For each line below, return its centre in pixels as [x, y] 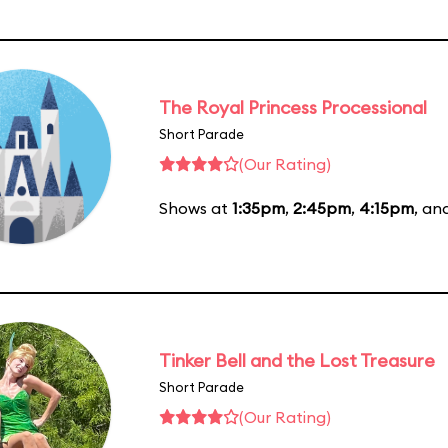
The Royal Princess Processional [293, 107]
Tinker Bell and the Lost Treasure [297, 360]
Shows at [195, 207]
